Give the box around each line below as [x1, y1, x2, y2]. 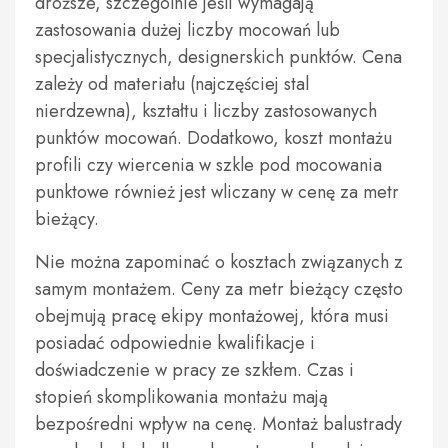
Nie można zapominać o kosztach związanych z [35, 249, 403, 275]
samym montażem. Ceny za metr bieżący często [35, 276, 403, 302]
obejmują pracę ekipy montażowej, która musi [35, 303, 389, 329]
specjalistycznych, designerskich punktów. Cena [35, 44, 402, 70]
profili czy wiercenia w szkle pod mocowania [35, 152, 382, 178]
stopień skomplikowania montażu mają [35, 384, 328, 410]
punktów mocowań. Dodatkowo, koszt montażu [35, 125, 392, 151]
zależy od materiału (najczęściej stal [35, 71, 309, 97]
